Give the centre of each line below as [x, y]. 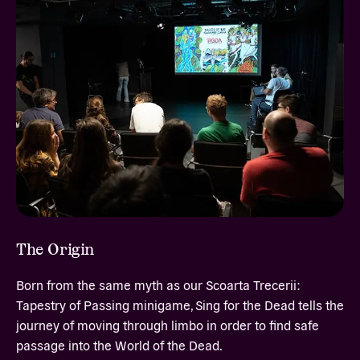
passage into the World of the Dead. [119, 344]
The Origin [55, 249]
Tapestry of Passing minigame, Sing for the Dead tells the [180, 304]
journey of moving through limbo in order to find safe [168, 324]
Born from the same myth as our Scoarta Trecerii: [158, 284]
